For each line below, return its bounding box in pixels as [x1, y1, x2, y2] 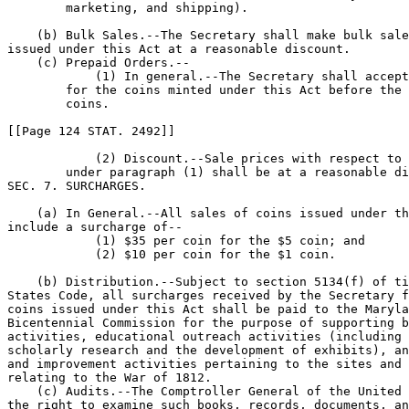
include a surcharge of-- [7, 220, 183, 234]
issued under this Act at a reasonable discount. [7, 42, 351, 56]
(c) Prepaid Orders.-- [7, 56, 190, 69]
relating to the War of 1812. [7, 371, 212, 384]
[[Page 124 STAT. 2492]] [7, 124, 175, 138]
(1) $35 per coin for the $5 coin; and [7, 234, 365, 247]
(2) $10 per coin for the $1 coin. [7, 247, 336, 261]
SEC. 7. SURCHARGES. [7, 179, 146, 193]
